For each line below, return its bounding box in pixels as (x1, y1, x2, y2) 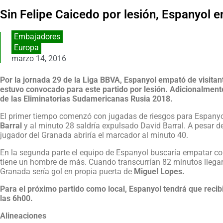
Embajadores (13, 32, 60, 42)
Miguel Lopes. (132, 167, 185, 177)
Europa (13, 43, 39, 53)
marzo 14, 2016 (11, 54, 66, 64)
